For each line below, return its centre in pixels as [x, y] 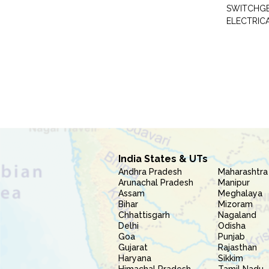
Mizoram [236, 204]
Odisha [232, 226]
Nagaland [237, 215]
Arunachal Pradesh [156, 183]
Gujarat [133, 247]
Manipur [234, 183]
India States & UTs [163, 159]
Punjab [232, 237]
